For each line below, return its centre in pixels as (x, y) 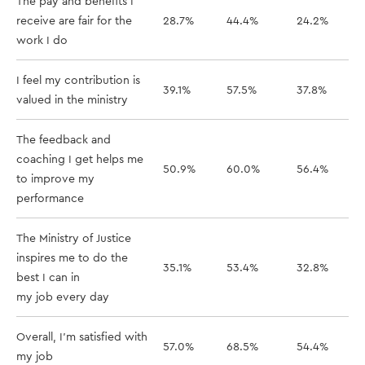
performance (50, 198)
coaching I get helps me (80, 159)
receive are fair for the (74, 20)
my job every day (63, 297)
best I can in (48, 277)
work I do (42, 40)
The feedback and (64, 139)
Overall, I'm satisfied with (82, 336)
